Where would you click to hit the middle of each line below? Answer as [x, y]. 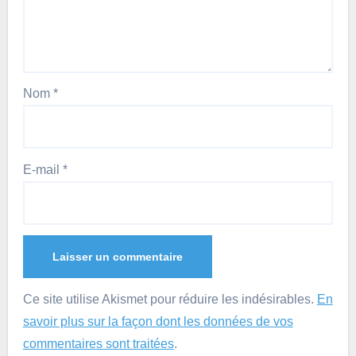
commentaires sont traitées [98, 343]
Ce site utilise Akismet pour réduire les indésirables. [170, 299]
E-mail [43, 170]
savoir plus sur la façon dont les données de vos [158, 321]
